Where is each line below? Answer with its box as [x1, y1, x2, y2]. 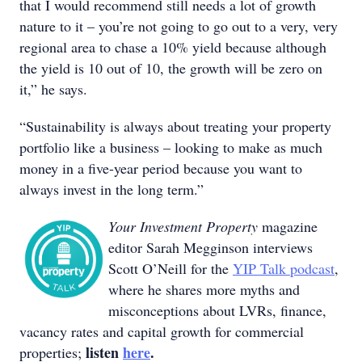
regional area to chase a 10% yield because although [19, 37, 326, 57]
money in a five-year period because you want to [19, 158, 302, 178]
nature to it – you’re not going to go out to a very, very [19, 16, 338, 36]
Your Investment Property [108, 217, 258, 236]
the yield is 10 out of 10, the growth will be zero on [19, 58, 322, 78]
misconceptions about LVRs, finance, [108, 301, 326, 320]
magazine [258, 217, 318, 236]
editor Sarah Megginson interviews [108, 238, 313, 257]
